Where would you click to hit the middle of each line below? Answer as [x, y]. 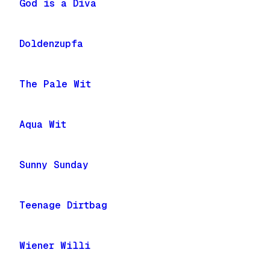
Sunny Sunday [54, 165]
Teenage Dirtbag [63, 205]
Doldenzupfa [51, 44]
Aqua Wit [43, 124]
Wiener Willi [55, 246]
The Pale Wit [55, 84]
